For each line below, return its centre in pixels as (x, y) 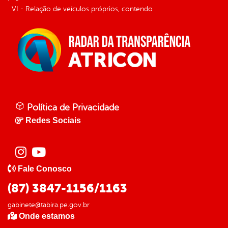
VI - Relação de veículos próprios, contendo (82, 9)
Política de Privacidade (72, 108)
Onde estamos (47, 216)
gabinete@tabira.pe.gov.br (49, 205)
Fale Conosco (45, 169)
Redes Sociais (53, 121)
